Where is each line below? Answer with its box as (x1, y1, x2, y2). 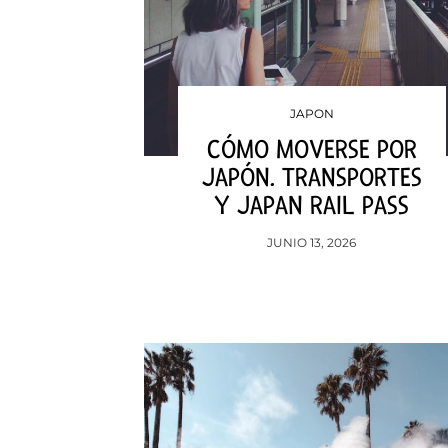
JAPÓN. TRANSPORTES (201, 162, 422, 194)
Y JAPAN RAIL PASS (214, 190, 410, 222)
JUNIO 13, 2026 (267, 235, 357, 250)
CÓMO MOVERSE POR (206, 134, 417, 166)
